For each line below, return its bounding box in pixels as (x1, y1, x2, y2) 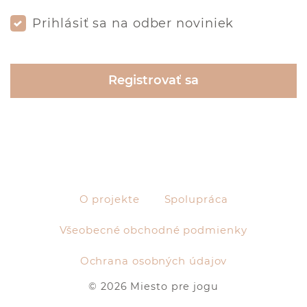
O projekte (79, 193, 140, 206)
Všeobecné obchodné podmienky (60, 224, 247, 236)
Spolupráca (164, 193, 228, 206)
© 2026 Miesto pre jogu (88, 280, 219, 293)
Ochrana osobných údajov (79, 255, 228, 267)
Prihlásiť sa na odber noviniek (32, 15, 234, 31)
